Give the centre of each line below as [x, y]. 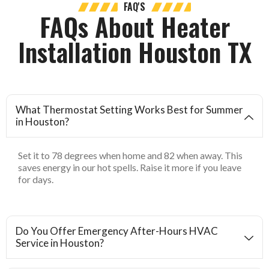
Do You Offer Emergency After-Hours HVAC [117, 231]
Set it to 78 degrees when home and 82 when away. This [130, 156]
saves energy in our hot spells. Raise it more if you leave [130, 168]
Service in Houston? [60, 243]
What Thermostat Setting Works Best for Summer [129, 110]
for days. [36, 180]
